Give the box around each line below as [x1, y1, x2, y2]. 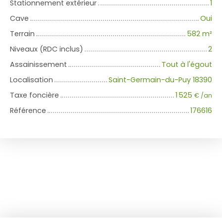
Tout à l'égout [162, 59, 212, 70]
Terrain [10, 29, 35, 39]
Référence [10, 106, 46, 116]
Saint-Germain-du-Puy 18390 [109, 75, 212, 85]
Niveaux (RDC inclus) [10, 44, 83, 55]
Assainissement [10, 59, 67, 70]
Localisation [10, 75, 53, 85]
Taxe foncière [10, 90, 59, 101]
